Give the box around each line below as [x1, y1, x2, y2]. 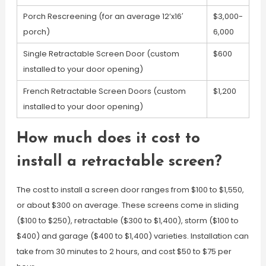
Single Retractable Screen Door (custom [23, 48, 179, 59]
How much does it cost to [16, 131, 200, 147]
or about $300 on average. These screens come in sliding [16, 199, 239, 211]
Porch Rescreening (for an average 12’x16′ [23, 11, 183, 22]
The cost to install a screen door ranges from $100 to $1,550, [16, 184, 244, 195]
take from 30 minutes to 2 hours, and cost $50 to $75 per [16, 246, 232, 257]
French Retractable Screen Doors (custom [23, 85, 186, 97]
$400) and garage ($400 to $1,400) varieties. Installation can [16, 230, 249, 242]
